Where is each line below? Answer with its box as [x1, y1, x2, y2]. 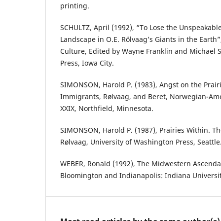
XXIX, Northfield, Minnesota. [60, 104, 153, 113]
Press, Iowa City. [60, 58, 114, 68]
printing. [60, 1, 89, 11]
